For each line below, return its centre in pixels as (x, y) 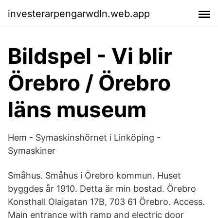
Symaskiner (32, 151)
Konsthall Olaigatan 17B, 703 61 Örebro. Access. (106, 202)
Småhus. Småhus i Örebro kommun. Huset (94, 175)
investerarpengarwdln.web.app (79, 13)
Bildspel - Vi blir (90, 56)
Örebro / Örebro (89, 83)
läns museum (77, 109)
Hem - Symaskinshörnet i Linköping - (84, 137)
